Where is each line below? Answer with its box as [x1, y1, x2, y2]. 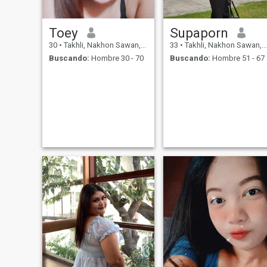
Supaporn [169, 24, 228, 41]
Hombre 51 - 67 [210, 54, 265, 63]
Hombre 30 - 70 [89, 54, 144, 63]
